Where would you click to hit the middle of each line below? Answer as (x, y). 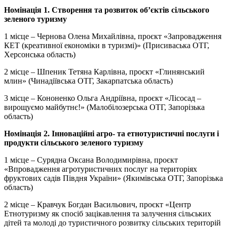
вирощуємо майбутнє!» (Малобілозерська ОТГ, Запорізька (104, 107)
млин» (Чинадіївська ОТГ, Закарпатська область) (88, 81)
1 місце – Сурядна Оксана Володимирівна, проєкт (91, 160)
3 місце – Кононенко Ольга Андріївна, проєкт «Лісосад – (103, 98)
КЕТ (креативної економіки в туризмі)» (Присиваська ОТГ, (107, 45)
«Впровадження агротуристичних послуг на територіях (101, 169)
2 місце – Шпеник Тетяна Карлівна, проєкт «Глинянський (104, 71)
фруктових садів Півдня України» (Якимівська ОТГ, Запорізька (113, 178)
